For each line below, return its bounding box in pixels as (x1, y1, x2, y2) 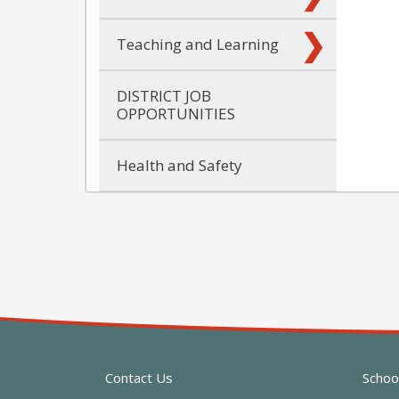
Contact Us (105, 369, 173, 387)
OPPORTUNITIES (117, 102, 235, 124)
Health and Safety (117, 154, 242, 175)
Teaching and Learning (117, 33, 279, 54)
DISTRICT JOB (117, 85, 211, 106)
